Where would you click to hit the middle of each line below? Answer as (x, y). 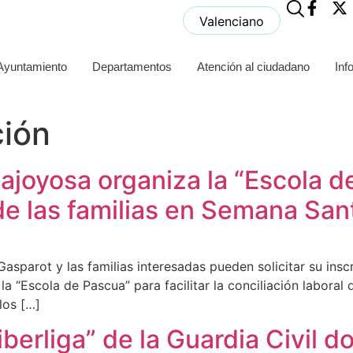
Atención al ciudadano (253, 66)
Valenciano (232, 21)
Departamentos (132, 66)
